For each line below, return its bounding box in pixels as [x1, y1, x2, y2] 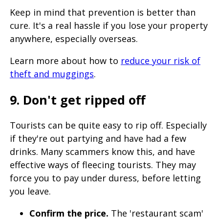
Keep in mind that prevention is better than [10, 6, 196, 19]
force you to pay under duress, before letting [10, 172, 201, 184]
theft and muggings [10, 68, 94, 80]
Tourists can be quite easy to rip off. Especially [10, 119, 207, 131]
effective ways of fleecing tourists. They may [10, 158, 196, 171]
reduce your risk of [121, 55, 200, 67]
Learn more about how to [10, 55, 121, 67]
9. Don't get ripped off [10, 91, 146, 108]
